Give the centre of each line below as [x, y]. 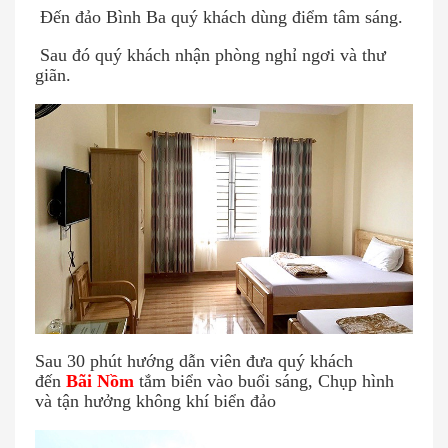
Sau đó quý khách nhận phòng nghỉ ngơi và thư [210, 55]
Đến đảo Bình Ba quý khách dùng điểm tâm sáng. [219, 17]
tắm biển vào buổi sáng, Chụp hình [266, 381]
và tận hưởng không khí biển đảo [155, 401]
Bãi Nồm [100, 381]
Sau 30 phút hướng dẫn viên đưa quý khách [194, 361]
